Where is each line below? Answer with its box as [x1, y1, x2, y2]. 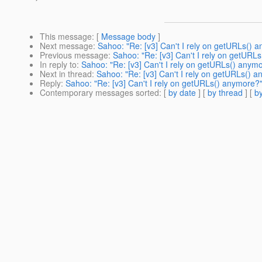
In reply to [40, 58, 77, 71]
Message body [101, 30, 156, 43]
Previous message [40, 49, 108, 61]
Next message [40, 40, 93, 52]
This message [40, 30, 92, 43]
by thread [208, 87, 243, 99]
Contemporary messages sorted [40, 87, 159, 99]
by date [168, 87, 196, 99]
